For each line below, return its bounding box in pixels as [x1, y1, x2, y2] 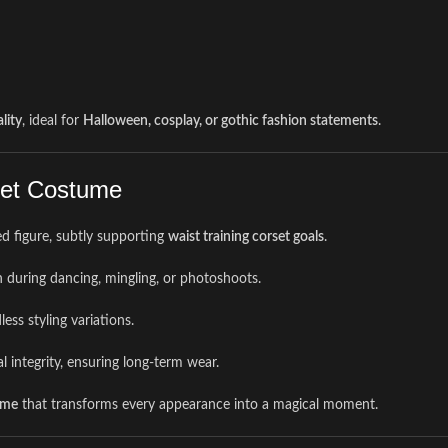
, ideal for [22, 114, 83, 128]
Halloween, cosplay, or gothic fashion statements [83, 114, 378, 128]
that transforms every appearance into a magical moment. [18, 398, 378, 412]
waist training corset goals [168, 230, 324, 244]
